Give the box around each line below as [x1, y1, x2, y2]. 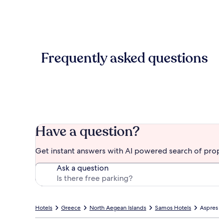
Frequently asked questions [41, 48, 208, 67]
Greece [61, 203, 81, 212]
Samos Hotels [155, 203, 191, 212]
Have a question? [35, 122, 140, 141]
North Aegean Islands [89, 203, 146, 212]
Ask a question [57, 162, 109, 173]
